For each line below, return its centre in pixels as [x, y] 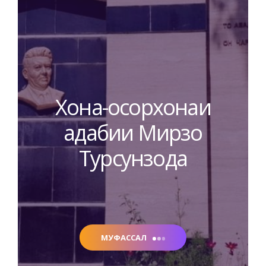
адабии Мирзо [133, 132]
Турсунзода [133, 158]
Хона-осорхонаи [133, 107]
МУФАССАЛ [123, 238]
